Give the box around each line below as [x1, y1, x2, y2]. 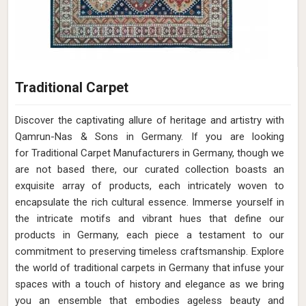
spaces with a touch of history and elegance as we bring [15, 278, 284, 290]
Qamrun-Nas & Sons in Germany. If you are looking [15, 130, 284, 143]
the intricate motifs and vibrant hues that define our [15, 212, 284, 225]
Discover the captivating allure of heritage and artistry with [15, 114, 284, 126]
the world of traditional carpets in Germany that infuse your [15, 262, 284, 274]
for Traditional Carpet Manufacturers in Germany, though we [15, 147, 284, 159]
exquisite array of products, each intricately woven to [15, 180, 284, 192]
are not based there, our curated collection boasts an [15, 163, 284, 176]
